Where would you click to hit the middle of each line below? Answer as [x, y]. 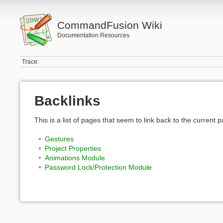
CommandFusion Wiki [110, 25]
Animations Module [75, 158]
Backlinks [67, 101]
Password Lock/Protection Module [98, 167]
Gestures [59, 139]
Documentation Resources [93, 35]
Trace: [31, 62]
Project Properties [73, 149]
